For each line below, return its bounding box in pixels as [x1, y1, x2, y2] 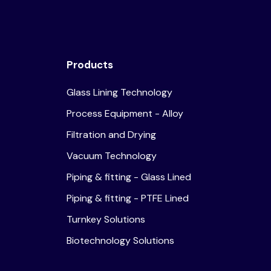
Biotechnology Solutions [67, 233, 175, 247]
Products [67, 57, 114, 71]
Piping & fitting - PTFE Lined [67, 191, 189, 204]
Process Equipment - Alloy [67, 106, 184, 120]
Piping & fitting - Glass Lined [67, 170, 192, 183]
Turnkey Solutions [67, 212, 146, 226]
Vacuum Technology [67, 149, 157, 162]
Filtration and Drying [67, 128, 157, 141]
